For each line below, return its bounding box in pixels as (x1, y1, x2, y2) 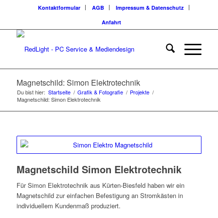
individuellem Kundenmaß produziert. (16, 201, 121, 211)
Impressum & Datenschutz (116, 4, 184, 11)
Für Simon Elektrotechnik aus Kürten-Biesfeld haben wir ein (16, 181, 184, 190)
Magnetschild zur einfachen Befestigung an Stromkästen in (16, 191, 183, 200)
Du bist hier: (17, 88, 45, 96)
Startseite (48, 88, 71, 96)
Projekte (129, 88, 149, 96)
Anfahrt (101, 18, 121, 26)
